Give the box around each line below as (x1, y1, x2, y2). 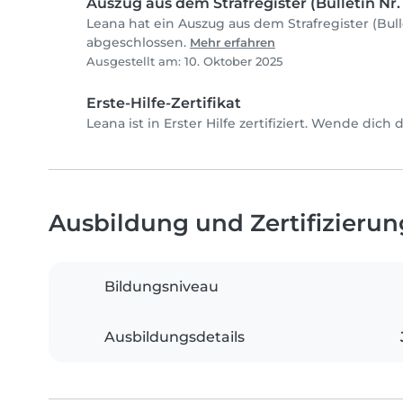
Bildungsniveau (104, 278, 219, 296)
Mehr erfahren (190, 36, 275, 50)
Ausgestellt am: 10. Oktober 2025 (86, 55, 282, 69)
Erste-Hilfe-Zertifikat (86, 94, 241, 112)
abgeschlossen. (86, 34, 190, 51)
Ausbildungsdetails (104, 328, 245, 346)
